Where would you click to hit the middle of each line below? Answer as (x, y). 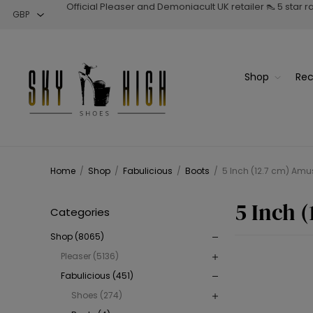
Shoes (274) (97, 296)
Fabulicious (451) (97, 276)
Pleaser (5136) (90, 256)
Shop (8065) (77, 237)
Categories (80, 212)
